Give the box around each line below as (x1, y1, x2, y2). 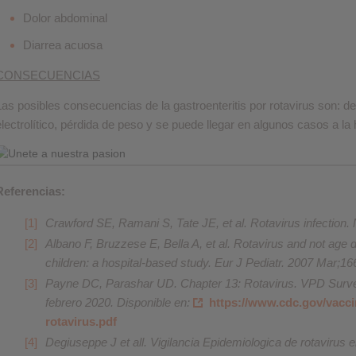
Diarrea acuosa (22, 38, 103, 52)
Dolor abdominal (22, 11, 107, 25)
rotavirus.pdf (44, 315, 117, 328)
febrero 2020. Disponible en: (44, 296, 193, 309)
